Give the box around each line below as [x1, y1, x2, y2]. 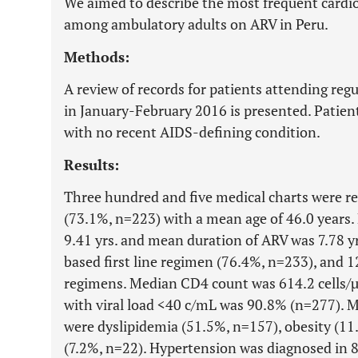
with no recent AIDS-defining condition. [64, 122, 320, 141]
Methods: [64, 47, 129, 66]
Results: [64, 155, 119, 174]
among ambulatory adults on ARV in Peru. [64, 14, 328, 34]
